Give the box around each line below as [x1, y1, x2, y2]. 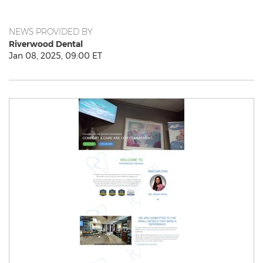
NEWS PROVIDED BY [9, 26, 93, 37]
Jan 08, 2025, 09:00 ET [9, 50, 102, 61]
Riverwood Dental [9, 39, 83, 49]
